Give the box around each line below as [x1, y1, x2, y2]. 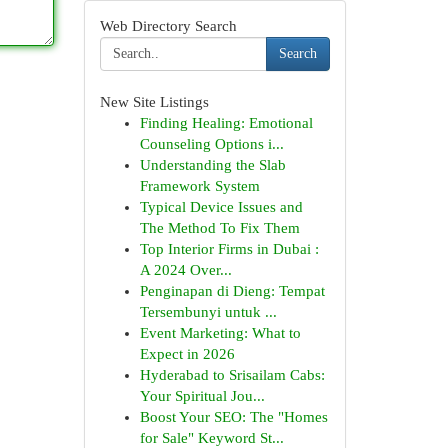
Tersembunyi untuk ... [139, 304, 277, 320]
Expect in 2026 [139, 346, 235, 362]
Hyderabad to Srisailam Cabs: [139, 367, 325, 383]
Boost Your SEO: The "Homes [139, 409, 328, 425]
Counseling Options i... [139, 136, 284, 152]
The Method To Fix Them [139, 220, 300, 236]
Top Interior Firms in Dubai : [139, 241, 319, 257]
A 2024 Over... [139, 262, 232, 278]
